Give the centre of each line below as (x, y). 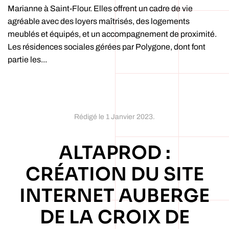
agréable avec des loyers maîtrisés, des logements (99, 21)
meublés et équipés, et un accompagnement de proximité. (112, 34)
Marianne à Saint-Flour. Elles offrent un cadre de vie (100, 8)
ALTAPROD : (114, 153)
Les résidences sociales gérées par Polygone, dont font (107, 47)
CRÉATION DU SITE (114, 174)
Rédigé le (90, 117)
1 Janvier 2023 (129, 117)
